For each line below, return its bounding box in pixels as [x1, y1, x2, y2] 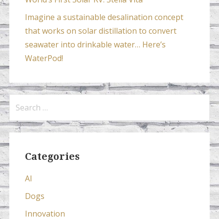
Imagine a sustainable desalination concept [24, 12, 183, 23]
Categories [24, 151, 80, 163]
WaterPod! [24, 53, 63, 64]
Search [8, 96, 37, 106]
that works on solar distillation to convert [24, 25, 176, 37]
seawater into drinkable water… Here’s [24, 39, 166, 50]
